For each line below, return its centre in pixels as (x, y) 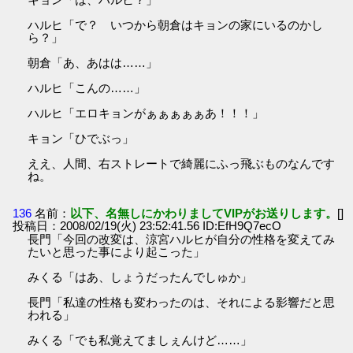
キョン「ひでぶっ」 (81, 138)
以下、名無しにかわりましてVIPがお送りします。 (204, 213)
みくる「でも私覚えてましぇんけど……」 (140, 340)
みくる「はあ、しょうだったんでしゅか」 (140, 277)
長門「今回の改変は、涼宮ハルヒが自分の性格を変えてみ (182, 239)
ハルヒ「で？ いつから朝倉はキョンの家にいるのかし (176, 24)
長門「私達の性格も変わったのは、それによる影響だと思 (182, 302)
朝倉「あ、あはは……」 (93, 62)
